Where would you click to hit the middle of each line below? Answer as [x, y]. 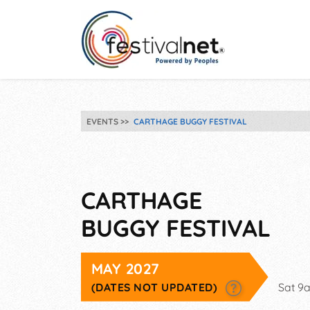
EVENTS [102, 121]
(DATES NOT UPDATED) [156, 287]
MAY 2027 [126, 268]
